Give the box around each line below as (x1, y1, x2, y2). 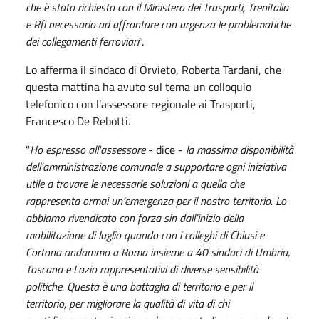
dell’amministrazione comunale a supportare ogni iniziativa (26, 157, 286, 175)
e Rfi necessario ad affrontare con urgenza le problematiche (26, 15, 291, 33)
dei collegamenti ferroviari (26, 32, 139, 50)
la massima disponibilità (186, 140, 293, 158)
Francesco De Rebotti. (26, 112, 133, 130)
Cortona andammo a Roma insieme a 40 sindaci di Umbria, (26, 243, 290, 261)
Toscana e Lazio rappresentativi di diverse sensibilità (26, 260, 258, 278)
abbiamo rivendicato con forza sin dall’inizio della (26, 209, 244, 226)
